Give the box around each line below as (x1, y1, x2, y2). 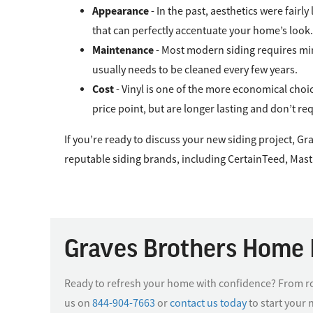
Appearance (92, 3, 151, 18)
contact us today (170, 296, 247, 310)
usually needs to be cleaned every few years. (92, 62, 298, 77)
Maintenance (92, 42, 156, 57)
